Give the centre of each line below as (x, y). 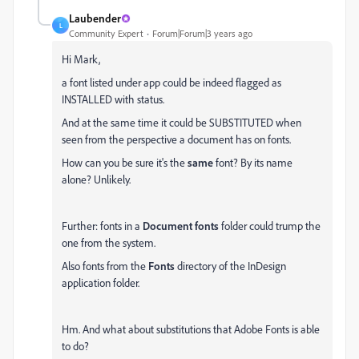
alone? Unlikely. (96, 179)
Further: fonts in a (102, 226)
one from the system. (109, 242)
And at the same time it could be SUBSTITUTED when (182, 122)
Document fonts (181, 226)
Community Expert (106, 33)
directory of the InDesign (230, 266)
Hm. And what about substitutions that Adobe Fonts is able (191, 329)
